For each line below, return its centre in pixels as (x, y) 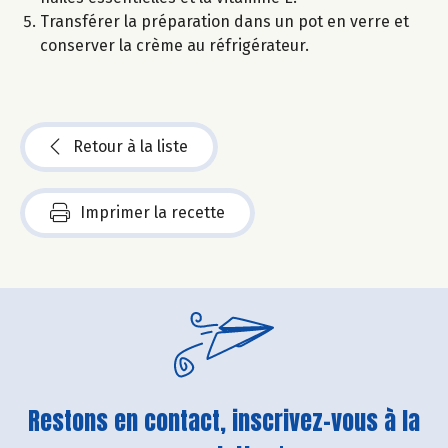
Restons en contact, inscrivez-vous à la (224, 421)
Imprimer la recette (152, 213)
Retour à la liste (130, 147)
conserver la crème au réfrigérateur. (174, 46)
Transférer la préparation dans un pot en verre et (224, 22)
